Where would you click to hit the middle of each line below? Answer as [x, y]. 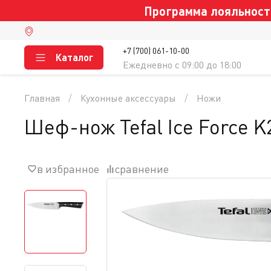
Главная [42, 98]
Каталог [74, 57]
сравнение [142, 168]
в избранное [68, 168]
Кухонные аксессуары [128, 98]
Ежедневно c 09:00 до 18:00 [182, 65]
